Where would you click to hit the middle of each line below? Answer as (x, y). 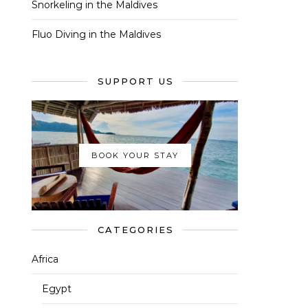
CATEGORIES (135, 230)
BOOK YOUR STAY (135, 155)
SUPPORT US (135, 81)
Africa (45, 259)
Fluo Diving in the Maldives (96, 34)
